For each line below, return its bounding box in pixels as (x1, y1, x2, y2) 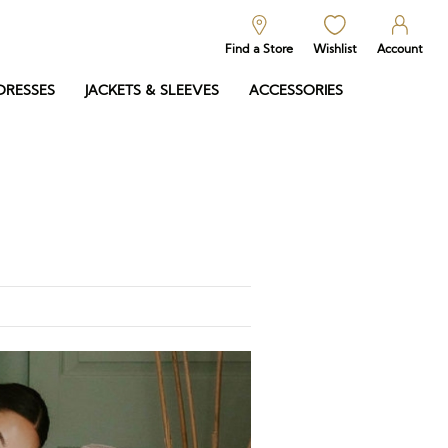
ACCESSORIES (249, 82, 343, 98)
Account (377, 41, 423, 56)
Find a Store (225, 41, 293, 56)
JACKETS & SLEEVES (85, 82, 219, 98)
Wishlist (313, 41, 357, 56)
